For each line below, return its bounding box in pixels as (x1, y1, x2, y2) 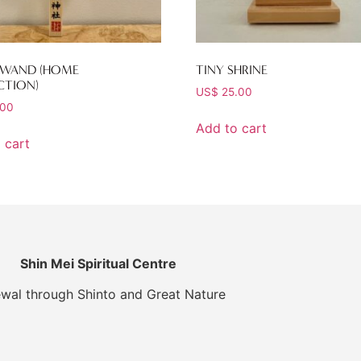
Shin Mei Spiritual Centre (19, 255, 176, 272)
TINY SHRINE (196, 62, 268, 78)
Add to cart (196, 119, 268, 136)
